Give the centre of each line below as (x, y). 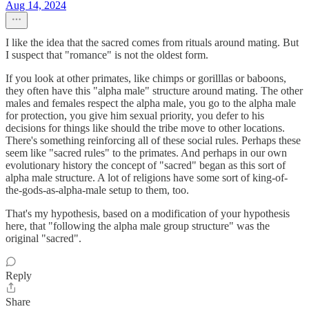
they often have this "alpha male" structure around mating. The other (154, 91)
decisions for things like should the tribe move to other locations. (145, 128)
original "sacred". (43, 239)
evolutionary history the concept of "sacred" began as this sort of (146, 166)
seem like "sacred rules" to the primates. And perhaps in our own (146, 153)
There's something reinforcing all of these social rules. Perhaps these (153, 141)
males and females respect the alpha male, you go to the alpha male (151, 103)
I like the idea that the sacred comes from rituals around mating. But (152, 43)
